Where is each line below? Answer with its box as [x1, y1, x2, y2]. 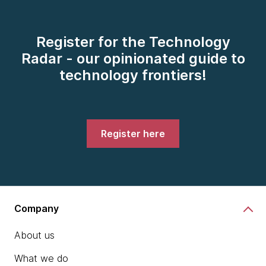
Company [14, 202, 59, 214]
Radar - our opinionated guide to [21, 50, 245, 68]
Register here [101, 128, 165, 140]
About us [14, 229, 55, 242]
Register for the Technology [36, 33, 230, 51]
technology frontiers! [59, 66, 207, 84]
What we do [14, 252, 68, 265]
